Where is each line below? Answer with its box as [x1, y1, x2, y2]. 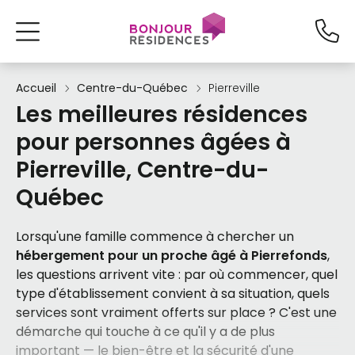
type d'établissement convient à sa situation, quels [16, 284, 330, 303]
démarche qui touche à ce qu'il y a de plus [16, 323, 275, 341]
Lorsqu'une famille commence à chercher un [16, 227, 294, 246]
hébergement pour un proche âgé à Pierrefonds [16, 246, 327, 265]
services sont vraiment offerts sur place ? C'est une [16, 303, 337, 322]
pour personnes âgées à [16, 127, 291, 158]
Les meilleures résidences [16, 99, 307, 130]
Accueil [16, 80, 56, 96]
